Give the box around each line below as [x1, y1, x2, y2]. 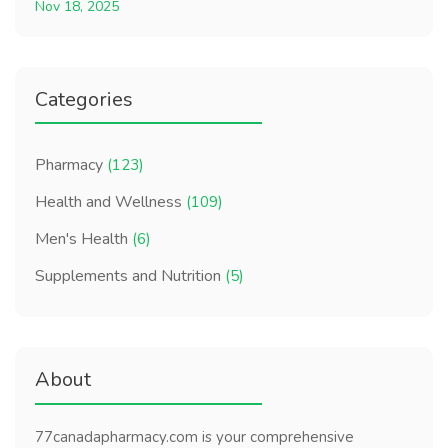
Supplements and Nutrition [35, 265, 225, 288]
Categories [35, 85, 133, 113]
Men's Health [35, 228, 132, 251]
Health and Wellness [35, 191, 186, 214]
